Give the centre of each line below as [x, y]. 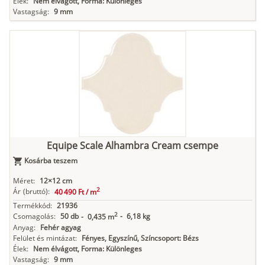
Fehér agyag [61, 228]
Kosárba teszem [51, 161]
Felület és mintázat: [45, 238]
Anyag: [24, 228]
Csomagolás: [34, 216]
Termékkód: [33, 206]
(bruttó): [36, 192]
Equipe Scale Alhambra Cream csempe [132, 146]
